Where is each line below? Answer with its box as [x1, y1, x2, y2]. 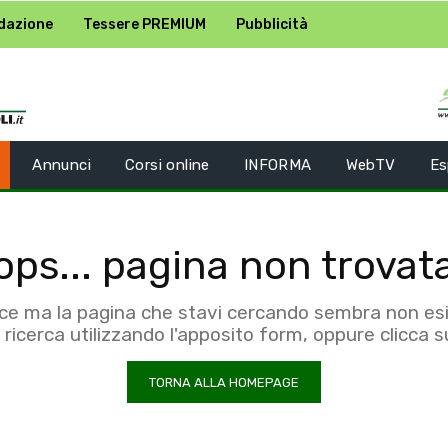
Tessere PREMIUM [83, 15, 206, 33]
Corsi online [125, 155, 210, 174]
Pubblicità [236, 15, 308, 33]
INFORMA [243, 155, 312, 174]
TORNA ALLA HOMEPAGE [149, 374, 299, 390]
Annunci [32, 155, 92, 174]
